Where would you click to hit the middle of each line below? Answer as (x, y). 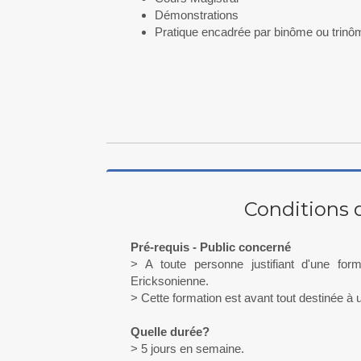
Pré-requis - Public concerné (211, 247)
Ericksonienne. (170, 281)
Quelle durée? (170, 332)
